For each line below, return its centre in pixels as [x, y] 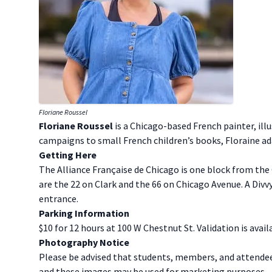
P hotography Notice [84, 243]
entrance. [59, 199]
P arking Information [84, 213]
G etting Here [68, 155]
